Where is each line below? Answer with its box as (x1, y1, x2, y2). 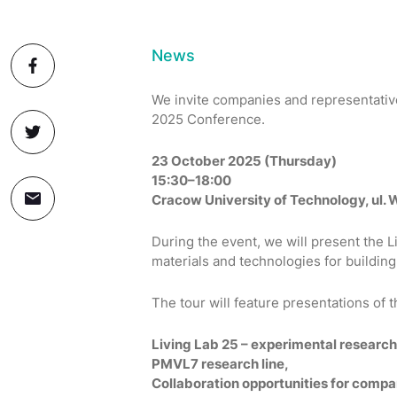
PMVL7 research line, (151, 355, 289, 372)
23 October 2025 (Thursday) (151, 152, 337, 169)
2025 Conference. (151, 111, 265, 128)
